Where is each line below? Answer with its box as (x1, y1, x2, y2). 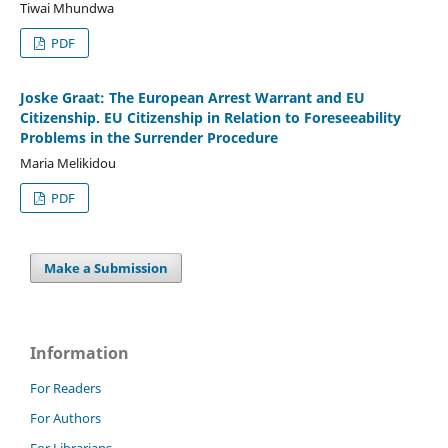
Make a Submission (44, 258, 169, 277)
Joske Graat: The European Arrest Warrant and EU (19, 87, 365, 107)
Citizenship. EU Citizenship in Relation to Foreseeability (19, 107, 401, 127)
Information (30, 341, 129, 364)
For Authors (30, 408, 101, 427)
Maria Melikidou (19, 153, 116, 172)
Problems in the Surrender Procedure (19, 127, 278, 147)
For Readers (30, 378, 101, 397)
